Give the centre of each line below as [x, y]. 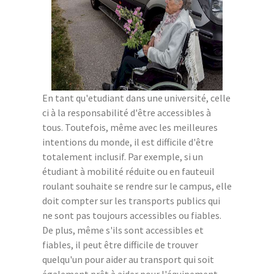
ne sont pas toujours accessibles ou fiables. [132, 215]
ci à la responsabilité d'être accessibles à [127, 112]
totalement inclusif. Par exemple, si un [123, 156]
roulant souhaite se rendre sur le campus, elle [137, 186]
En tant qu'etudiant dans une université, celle [136, 98]
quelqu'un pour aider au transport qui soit [128, 259]
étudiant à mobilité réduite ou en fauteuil [128, 171]
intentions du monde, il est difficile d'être [128, 142]
